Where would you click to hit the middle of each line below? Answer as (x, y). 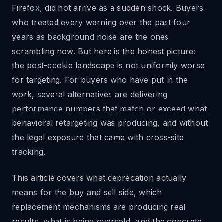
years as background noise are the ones (90, 37)
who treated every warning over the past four (101, 22)
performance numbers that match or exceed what (110, 109)
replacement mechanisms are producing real (99, 207)
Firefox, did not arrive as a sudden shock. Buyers (108, 8)
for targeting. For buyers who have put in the (100, 80)
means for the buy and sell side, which (87, 192)
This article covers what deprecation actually (99, 178)
